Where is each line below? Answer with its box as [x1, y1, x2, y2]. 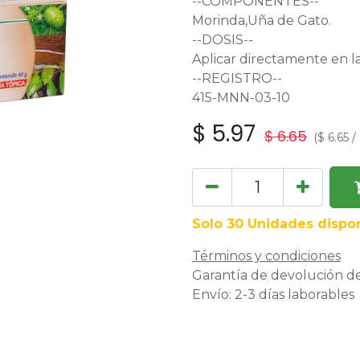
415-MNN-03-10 [192, 90, 290, 105]
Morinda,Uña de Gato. [192, 13, 331, 28]
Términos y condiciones [192, 248, 341, 264]
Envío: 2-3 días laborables [192, 287, 354, 302]
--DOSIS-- [192, 32, 253, 47]
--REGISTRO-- [192, 71, 282, 86]
